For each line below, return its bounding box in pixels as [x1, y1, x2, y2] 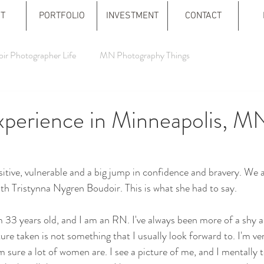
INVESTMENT [106, 10, 159, 22]
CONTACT [184, 10, 222, 22]
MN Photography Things [100, 48, 190, 62]
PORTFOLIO [38, 10, 85, 22]
